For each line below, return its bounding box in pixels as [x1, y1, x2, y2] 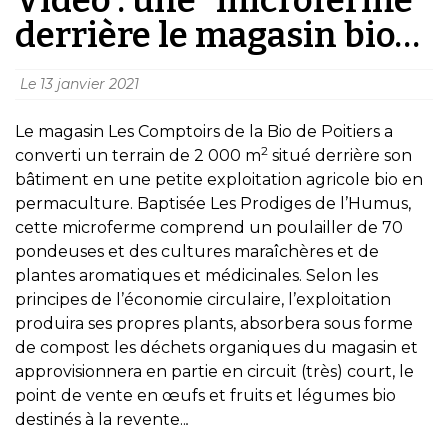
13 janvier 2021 [40, 74, 139, 93]
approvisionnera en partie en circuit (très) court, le [15, 361, 414, 381]
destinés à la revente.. [15, 409, 186, 429]
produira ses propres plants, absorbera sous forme [15, 313, 413, 333]
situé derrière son [268, 145, 412, 165]
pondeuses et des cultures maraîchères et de [15, 241, 379, 261]
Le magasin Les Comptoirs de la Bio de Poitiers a [15, 121, 393, 141]
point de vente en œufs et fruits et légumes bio [15, 385, 396, 405]
